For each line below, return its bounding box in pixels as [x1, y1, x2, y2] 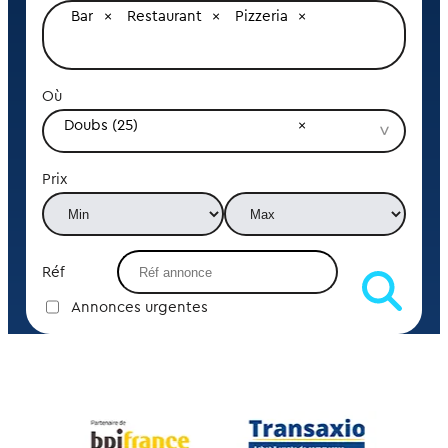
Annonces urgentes [70, 299, 208, 315]
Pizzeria [234, 8, 288, 24]
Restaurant [126, 8, 202, 24]
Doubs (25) [63, 117, 138, 133]
